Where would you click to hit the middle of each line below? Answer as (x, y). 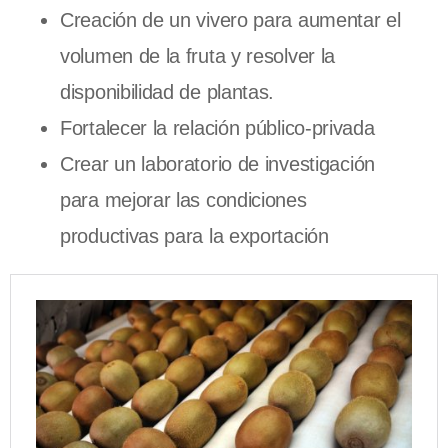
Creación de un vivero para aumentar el (230, 19)
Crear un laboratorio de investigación (217, 163)
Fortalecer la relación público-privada (220, 127)
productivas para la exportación (194, 235)
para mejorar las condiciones (183, 199)
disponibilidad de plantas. (170, 91)
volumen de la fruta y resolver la (198, 55)
